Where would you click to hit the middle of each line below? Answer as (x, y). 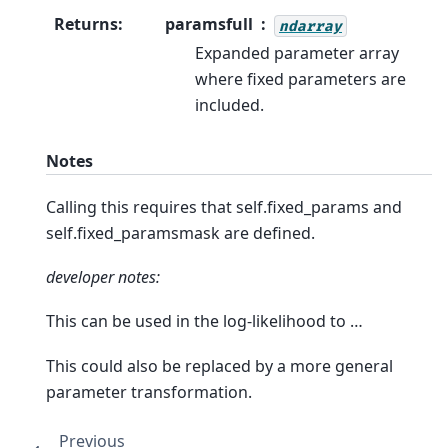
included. (229, 105)
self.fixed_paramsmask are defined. (180, 232)
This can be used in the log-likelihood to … (204, 321)
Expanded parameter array (297, 53)
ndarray (310, 26)
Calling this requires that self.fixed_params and (224, 206)
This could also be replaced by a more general (219, 365)
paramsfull (209, 24)
